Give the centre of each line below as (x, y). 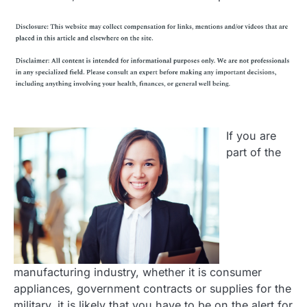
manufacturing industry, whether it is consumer (138, 272)
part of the (254, 152)
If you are (251, 135)
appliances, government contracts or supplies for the (152, 289)
